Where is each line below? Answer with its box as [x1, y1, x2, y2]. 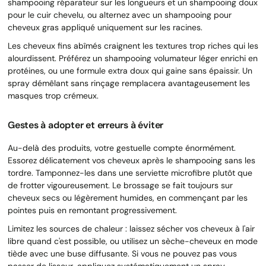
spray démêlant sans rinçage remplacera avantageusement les [8, 77, 250, 88]
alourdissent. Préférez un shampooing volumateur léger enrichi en [8, 52, 258, 64]
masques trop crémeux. [8, 90, 99, 101]
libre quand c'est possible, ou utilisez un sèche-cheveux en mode [8, 235, 258, 246]
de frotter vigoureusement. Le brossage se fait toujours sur [8, 179, 233, 191]
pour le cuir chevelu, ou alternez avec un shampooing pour [8, 9, 232, 20]
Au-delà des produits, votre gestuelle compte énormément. [8, 142, 236, 153]
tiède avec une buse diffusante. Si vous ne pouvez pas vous [8, 248, 237, 259]
